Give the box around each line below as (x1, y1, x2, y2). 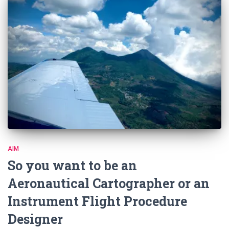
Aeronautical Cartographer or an (8, 175, 210, 192)
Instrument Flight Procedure (8, 193, 187, 210)
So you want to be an (8, 157, 137, 174)
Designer (8, 211, 63, 228)
